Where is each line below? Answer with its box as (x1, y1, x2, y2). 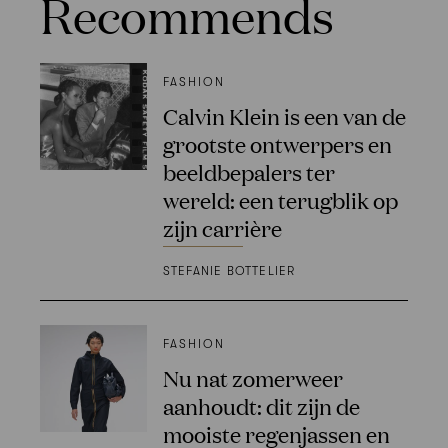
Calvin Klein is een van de (162, 101, 406, 131)
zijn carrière (162, 213, 282, 243)
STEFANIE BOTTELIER (162, 264, 296, 279)
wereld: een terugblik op (162, 185, 398, 215)
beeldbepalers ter (162, 157, 335, 187)
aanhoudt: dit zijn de (162, 390, 360, 420)
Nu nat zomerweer (162, 362, 343, 392)
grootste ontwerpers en (162, 129, 392, 159)
